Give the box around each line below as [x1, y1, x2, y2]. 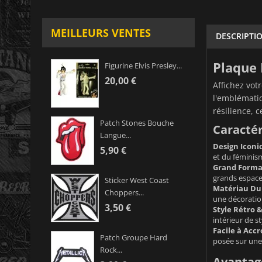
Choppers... [105, 187, 144, 198]
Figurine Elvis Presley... [105, 60, 182, 71]
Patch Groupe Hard [100, 232, 167, 243]
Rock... [100, 244, 122, 256]
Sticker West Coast [105, 175, 169, 186]
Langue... [100, 130, 131, 141]
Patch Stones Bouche [100, 118, 174, 129]
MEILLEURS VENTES [51, 26, 151, 40]
